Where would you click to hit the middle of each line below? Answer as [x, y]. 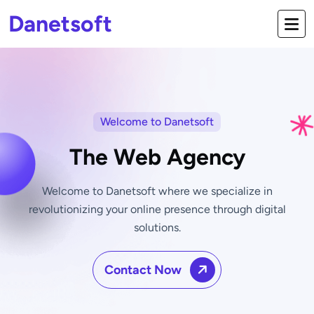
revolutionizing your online [96, 209]
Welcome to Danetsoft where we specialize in [157, 191]
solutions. [157, 227]
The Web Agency [157, 157]
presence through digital [225, 209]
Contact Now [144, 270]
